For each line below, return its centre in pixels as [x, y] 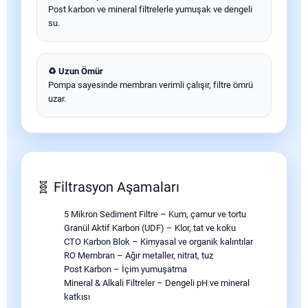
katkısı [77, 297]
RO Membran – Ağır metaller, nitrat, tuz [139, 255]
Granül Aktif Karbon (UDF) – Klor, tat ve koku [150, 228]
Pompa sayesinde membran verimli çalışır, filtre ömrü [151, 85]
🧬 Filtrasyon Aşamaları [108, 187]
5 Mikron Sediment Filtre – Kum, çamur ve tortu [155, 214]
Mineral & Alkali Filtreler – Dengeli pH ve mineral [157, 283]
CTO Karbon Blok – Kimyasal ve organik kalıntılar [158, 242]
